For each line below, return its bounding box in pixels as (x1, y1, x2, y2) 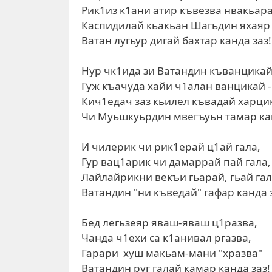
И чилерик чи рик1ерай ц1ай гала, (81, 140, 260, 154)
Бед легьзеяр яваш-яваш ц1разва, (81, 216, 257, 229)
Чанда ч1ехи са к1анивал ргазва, (81, 231, 251, 245)
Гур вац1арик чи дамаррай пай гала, (81, 155, 271, 169)
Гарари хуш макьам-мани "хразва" (81, 246, 262, 260)
